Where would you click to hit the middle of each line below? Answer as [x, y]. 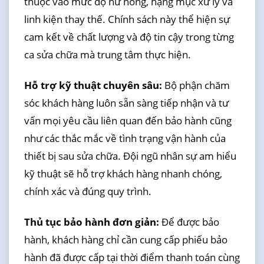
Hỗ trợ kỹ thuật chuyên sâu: [93, 85]
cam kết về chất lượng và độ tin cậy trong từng [129, 37]
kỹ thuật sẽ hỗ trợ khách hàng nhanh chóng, [123, 173]
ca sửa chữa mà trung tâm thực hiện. [107, 54]
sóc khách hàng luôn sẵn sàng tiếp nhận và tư [126, 103]
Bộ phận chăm [196, 85]
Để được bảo [189, 222]
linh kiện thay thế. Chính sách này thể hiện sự [127, 19]
